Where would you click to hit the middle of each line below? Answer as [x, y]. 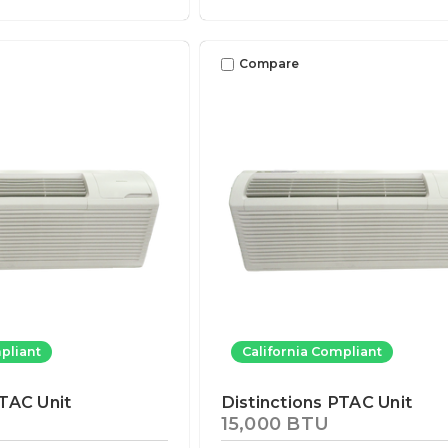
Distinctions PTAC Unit [316, 402]
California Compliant [311, 352]
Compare [268, 64]
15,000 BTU [275, 423]
